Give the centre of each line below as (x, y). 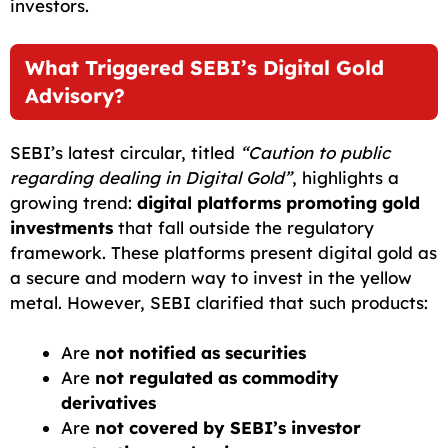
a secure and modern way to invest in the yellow (211, 277)
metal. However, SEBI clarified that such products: (219, 302)
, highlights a (345, 177)
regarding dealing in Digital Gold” (151, 177)
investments (61, 227)
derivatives (108, 403)
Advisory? (75, 95)
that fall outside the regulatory (243, 227)
